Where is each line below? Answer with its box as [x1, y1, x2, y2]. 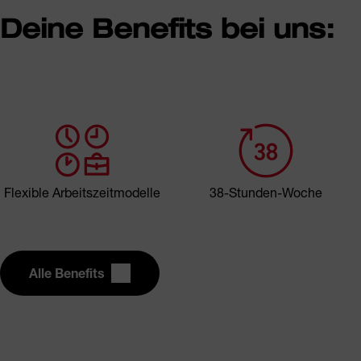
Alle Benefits [29, 264, 105, 280]
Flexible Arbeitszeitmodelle [4, 184, 160, 200]
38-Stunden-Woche [210, 184, 322, 200]
